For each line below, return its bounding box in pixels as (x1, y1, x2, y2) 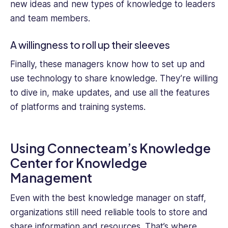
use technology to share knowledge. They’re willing (10, 73, 218, 84)
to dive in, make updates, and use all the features (10, 88, 210, 98)
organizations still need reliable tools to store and (10, 207, 208, 218)
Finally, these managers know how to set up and (10, 59, 205, 70)
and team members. (10, 13, 90, 24)
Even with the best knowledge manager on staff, (10, 193, 206, 204)
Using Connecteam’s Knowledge (10, 139, 211, 156)
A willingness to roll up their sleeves (10, 39, 170, 51)
